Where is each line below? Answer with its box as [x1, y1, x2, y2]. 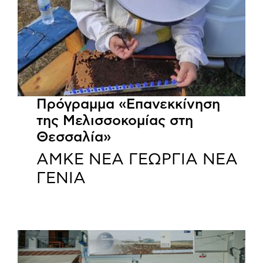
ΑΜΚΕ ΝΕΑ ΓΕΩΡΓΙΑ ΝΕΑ [36, 151, 238, 168]
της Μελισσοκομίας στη [36, 114, 193, 129]
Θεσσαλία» [36, 130, 111, 145]
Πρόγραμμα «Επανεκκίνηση [36, 97, 220, 112]
